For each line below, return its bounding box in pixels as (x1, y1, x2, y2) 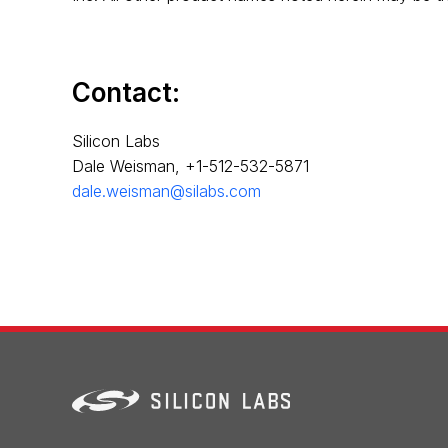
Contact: (72, 76, 180, 108)
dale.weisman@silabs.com (72, 181, 261, 202)
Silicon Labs (72, 131, 160, 152)
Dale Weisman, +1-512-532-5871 (72, 156, 309, 177)
